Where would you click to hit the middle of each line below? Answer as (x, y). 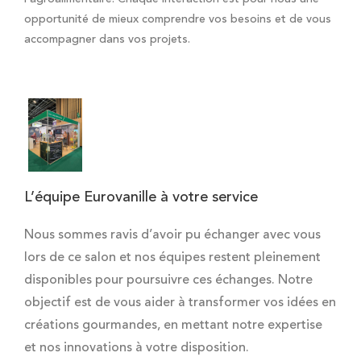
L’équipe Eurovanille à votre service (141, 197)
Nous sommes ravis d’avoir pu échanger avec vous (172, 235)
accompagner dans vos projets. (107, 40)
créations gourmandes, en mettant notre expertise (173, 325)
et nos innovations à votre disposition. (137, 348)
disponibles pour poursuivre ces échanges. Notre (168, 280)
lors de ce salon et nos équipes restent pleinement (172, 257)
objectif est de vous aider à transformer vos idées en (180, 303)
